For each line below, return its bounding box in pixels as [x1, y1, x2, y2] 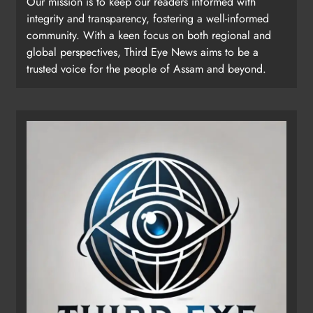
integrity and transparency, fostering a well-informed [27, 10, 269, 27]
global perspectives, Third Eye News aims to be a [27, 44, 259, 61]
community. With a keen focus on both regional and [27, 27, 271, 44]
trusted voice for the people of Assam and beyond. [27, 61, 266, 78]
